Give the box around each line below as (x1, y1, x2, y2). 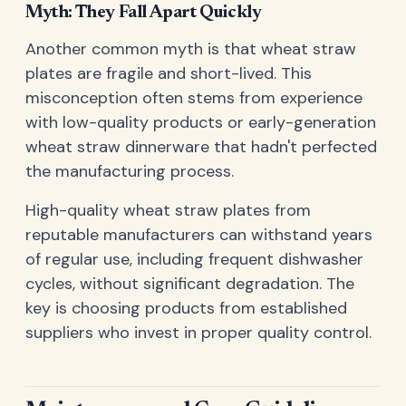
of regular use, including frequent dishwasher (25, 247, 363, 270)
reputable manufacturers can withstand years (25, 223, 372, 246)
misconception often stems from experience (25, 86, 362, 109)
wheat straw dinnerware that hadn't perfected (25, 135, 377, 158)
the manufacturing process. (25, 159, 234, 182)
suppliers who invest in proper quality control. (25, 321, 372, 343)
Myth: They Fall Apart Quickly (25, 4, 262, 23)
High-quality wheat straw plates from (25, 198, 311, 221)
